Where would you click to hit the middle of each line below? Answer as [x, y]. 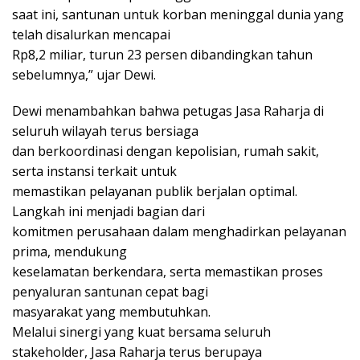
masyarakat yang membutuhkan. [111, 311]
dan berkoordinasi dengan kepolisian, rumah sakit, [166, 151]
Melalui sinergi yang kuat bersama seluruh [141, 331]
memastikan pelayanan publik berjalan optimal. [155, 191]
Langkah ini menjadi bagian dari [108, 211]
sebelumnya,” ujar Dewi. [84, 74]
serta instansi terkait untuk [94, 171]
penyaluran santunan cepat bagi [110, 291]
